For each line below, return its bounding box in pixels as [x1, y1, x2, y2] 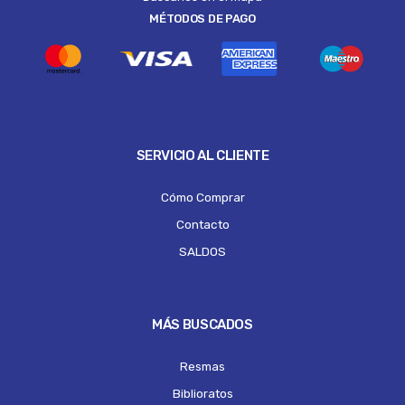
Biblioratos [172, 385, 233, 400]
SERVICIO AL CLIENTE [136, 146, 269, 164]
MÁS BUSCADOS [152, 316, 253, 333]
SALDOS [179, 243, 226, 259]
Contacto [175, 216, 230, 231]
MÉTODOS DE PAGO [149, 12, 256, 26]
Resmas [180, 358, 225, 373]
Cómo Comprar [160, 189, 245, 204]
